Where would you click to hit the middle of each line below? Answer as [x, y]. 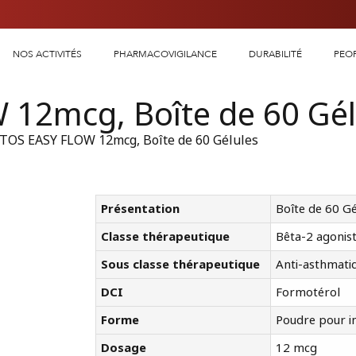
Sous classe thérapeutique [180, 265]
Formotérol [308, 292]
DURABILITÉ [275, 54]
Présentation [140, 209]
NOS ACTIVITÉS [47, 54]
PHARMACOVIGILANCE [165, 54]
